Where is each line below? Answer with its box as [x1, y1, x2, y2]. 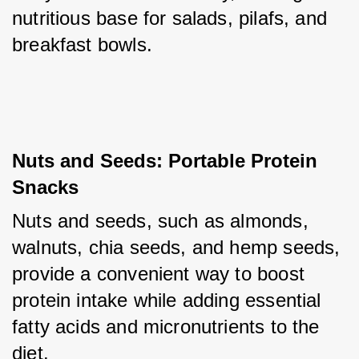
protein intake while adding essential [12, 289, 321, 311]
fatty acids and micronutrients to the [12, 316, 320, 337]
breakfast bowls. [12, 34, 152, 55]
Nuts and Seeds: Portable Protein [12, 150, 317, 171]
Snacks [12, 176, 79, 198]
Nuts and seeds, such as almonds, [12, 210, 309, 232]
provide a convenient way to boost [12, 263, 305, 284]
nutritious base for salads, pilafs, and [12, 7, 328, 29]
